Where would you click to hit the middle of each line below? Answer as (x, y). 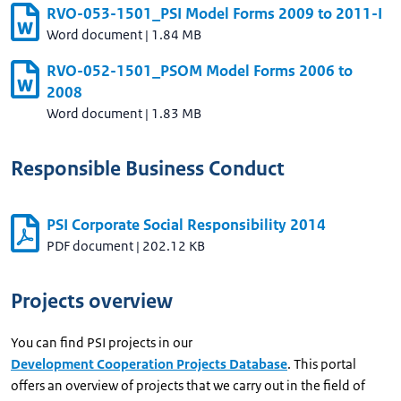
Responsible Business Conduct (148, 169)
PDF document (90, 246)
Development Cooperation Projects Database (149, 364)
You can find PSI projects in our (102, 342)
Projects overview (92, 301)
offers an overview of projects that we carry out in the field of (188, 385)
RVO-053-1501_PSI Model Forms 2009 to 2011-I (214, 13)
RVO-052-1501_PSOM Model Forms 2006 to (200, 71)
